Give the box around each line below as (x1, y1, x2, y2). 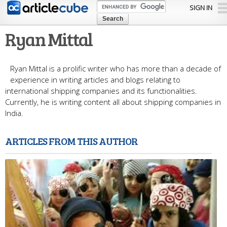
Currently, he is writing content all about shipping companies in (5, 97, 221, 107)
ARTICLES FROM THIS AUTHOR (5, 134, 138, 148)
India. (5, 108, 23, 119)
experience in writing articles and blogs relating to (10, 74, 180, 85)
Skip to (79, 1, 102, 11)
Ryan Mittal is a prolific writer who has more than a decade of (10, 63, 221, 74)
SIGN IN (189, 3, 212, 12)
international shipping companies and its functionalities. (5, 86, 197, 96)
